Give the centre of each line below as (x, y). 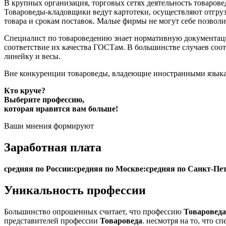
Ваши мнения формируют (49, 126)
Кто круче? (25, 91)
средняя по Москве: (110, 169)
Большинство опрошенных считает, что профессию (94, 212)
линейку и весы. (32, 56)
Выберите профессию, (44, 100)
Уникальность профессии (75, 190)
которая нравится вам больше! (61, 109)
